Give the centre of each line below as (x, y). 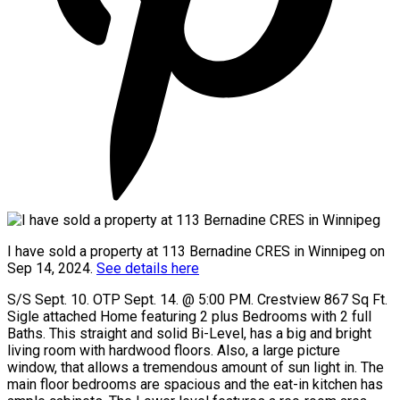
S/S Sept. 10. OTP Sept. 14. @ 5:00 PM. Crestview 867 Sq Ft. (197, 299)
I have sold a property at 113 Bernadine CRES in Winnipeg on (196, 251)
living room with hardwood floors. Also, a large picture (174, 350)
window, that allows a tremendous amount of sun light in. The (196, 367)
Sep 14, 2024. (52, 268)
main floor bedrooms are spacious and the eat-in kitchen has (195, 384)
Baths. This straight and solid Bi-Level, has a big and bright (189, 333)
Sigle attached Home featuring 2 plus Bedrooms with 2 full (189, 316)
